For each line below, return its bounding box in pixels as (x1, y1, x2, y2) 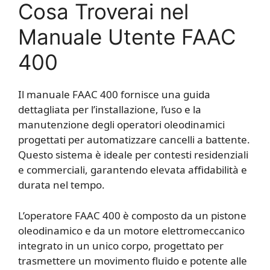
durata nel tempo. (18, 178, 105, 192)
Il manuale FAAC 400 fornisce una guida (18, 87, 210, 102)
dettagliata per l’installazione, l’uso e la (18, 102, 201, 117)
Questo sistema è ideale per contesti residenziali (18, 148, 248, 162)
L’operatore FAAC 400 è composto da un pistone (18, 208, 246, 222)
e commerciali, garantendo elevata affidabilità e (18, 163, 247, 177)
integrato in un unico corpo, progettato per (18, 238, 224, 253)
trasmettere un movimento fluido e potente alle (18, 253, 247, 268)
